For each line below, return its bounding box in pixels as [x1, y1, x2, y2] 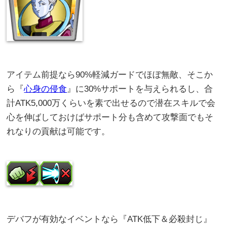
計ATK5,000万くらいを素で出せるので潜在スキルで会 [7, 98, 216, 108]
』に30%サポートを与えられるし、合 [67, 84, 213, 94]
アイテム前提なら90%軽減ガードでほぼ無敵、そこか [7, 70, 213, 80]
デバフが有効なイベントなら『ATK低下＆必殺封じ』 [7, 214, 212, 224]
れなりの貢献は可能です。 [7, 127, 110, 137]
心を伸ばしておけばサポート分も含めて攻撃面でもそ [7, 112, 214, 123]
